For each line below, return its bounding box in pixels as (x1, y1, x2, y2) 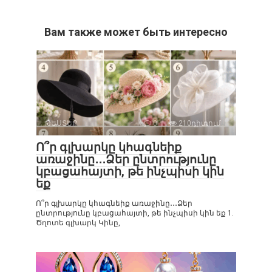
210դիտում (177, 118, 221, 127)
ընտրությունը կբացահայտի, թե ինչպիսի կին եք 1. (36, 208, 234, 217)
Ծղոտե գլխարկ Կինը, (36, 218, 120, 227)
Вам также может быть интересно (44, 25, 228, 38)
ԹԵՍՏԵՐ (45, 118, 77, 127)
